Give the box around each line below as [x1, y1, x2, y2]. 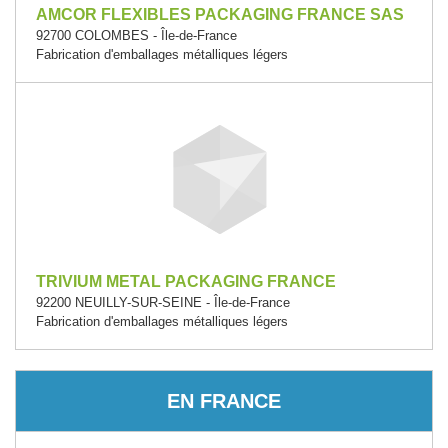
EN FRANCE [167, 389, 281, 412]
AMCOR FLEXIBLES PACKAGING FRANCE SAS [36, 6, 404, 23]
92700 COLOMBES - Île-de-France [36, 28, 237, 43]
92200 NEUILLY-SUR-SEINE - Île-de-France [36, 295, 290, 310]
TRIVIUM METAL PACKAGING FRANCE [36, 273, 336, 290]
